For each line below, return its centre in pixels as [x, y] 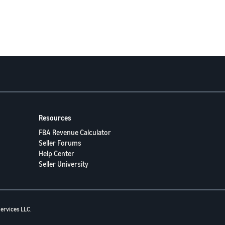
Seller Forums [60, 143]
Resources [55, 118]
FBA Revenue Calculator [75, 132]
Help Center [57, 153]
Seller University [64, 164]
